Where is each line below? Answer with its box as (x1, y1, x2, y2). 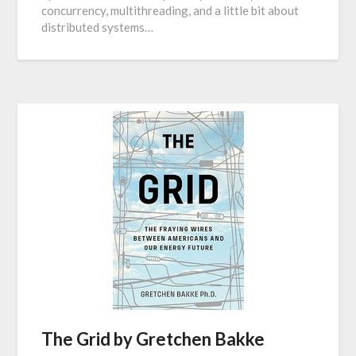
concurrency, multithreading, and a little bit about (41, 3, 300, 17)
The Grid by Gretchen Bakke (41, 328, 265, 350)
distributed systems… (41, 20, 154, 34)
